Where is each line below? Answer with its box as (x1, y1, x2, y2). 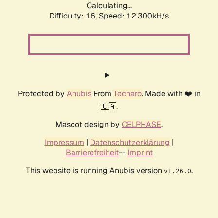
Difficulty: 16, (49, 11, 99, 21)
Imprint (127, 147, 153, 158)
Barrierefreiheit (65, 147, 119, 158)
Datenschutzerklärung (90, 137, 170, 148)
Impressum (44, 137, 84, 148)
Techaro (113, 89, 142, 99)
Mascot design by (55, 119, 122, 130)
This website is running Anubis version (25, 165, 164, 176)
